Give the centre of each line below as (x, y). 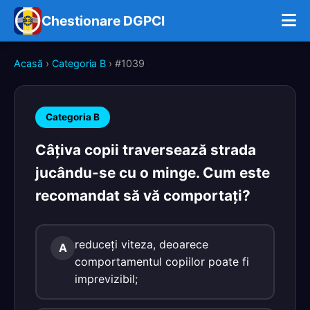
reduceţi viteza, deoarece (142, 244)
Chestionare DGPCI (103, 21)
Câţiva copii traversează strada (146, 150)
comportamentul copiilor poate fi (162, 262)
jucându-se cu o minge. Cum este (153, 173)
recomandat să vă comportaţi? (143, 195)
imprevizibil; (106, 279)
